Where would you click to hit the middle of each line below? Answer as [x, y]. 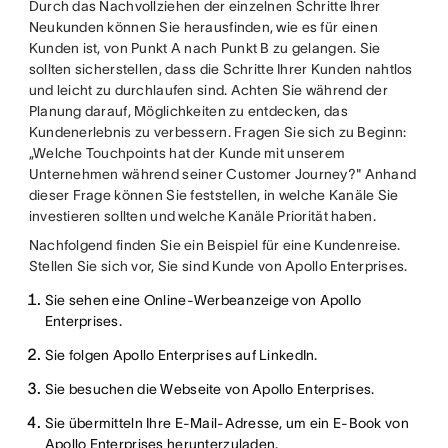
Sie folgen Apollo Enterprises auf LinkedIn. [181, 355]
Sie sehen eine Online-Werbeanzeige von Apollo [203, 300]
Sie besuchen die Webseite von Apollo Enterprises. [209, 389]
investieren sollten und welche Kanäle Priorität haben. [202, 216]
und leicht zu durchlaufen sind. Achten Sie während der [208, 90]
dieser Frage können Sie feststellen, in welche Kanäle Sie [213, 195]
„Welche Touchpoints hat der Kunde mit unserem [187, 153]
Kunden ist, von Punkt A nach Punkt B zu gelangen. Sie [204, 48]
